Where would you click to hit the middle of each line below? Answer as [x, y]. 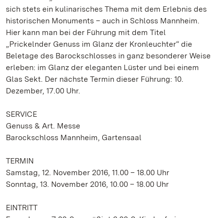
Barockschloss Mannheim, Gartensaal [74, 137]
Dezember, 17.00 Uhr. [43, 91]
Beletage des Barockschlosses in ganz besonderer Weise [108, 56]
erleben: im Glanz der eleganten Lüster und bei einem [102, 67]
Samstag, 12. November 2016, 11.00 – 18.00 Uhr [88, 173]
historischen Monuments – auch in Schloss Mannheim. [103, 21]
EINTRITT [22, 208]
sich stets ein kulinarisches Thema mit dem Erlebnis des [106, 9]
